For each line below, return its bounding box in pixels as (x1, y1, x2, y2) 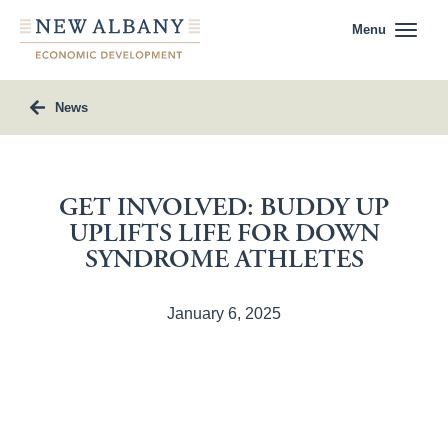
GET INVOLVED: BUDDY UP (59, 191, 389, 224)
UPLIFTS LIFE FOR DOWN (68, 217, 380, 250)
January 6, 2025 (167, 305, 281, 322)
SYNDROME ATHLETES (84, 243, 364, 276)
